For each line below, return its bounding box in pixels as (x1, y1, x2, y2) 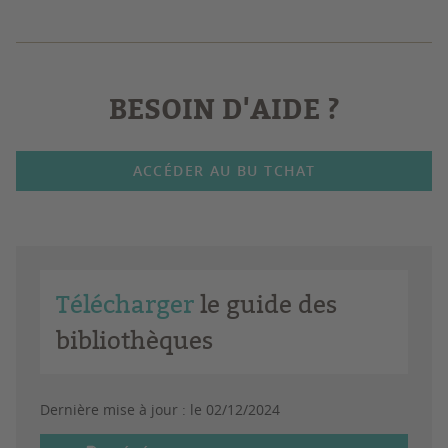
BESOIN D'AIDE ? (108, 88, 340, 130)
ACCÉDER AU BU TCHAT (132, 161, 316, 180)
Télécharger (56, 287, 194, 321)
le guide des (194, 287, 337, 321)
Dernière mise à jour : (40, 400, 190, 419)
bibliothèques (56, 323, 213, 357)
